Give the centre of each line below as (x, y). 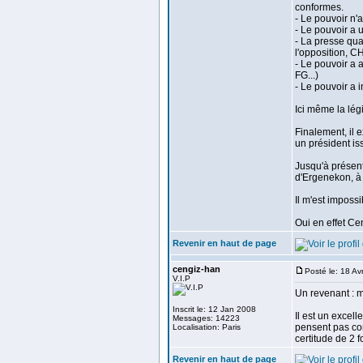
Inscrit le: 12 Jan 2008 (214, 309)
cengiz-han (196, 269)
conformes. (319, 7)
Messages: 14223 (206, 318)
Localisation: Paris (207, 327)
